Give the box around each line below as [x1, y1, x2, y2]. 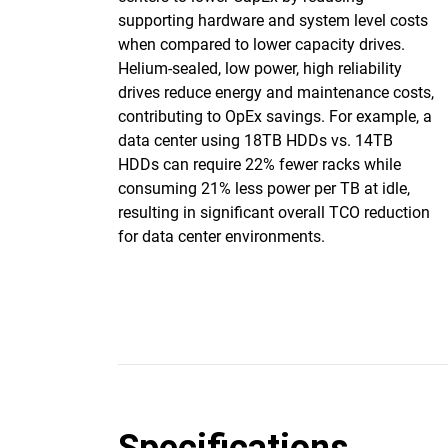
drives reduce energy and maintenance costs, [118, 83, 434, 102]
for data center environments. [118, 227, 325, 246]
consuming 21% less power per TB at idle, [118, 179, 410, 198]
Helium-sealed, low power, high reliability [118, 59, 402, 78]
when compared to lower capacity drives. [118, 35, 405, 54]
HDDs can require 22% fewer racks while [118, 155, 401, 174]
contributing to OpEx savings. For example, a [118, 107, 432, 126]
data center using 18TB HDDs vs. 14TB [118, 131, 393, 150]
